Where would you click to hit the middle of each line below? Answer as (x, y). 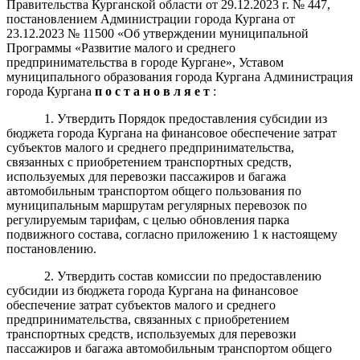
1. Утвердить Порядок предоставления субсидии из (185, 118)
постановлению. (51, 248)
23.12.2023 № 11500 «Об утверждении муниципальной (157, 33)
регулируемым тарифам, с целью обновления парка (148, 219)
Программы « (44, 47)
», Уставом (255, 62)
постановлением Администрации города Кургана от (151, 18)
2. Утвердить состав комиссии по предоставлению (182, 276)
